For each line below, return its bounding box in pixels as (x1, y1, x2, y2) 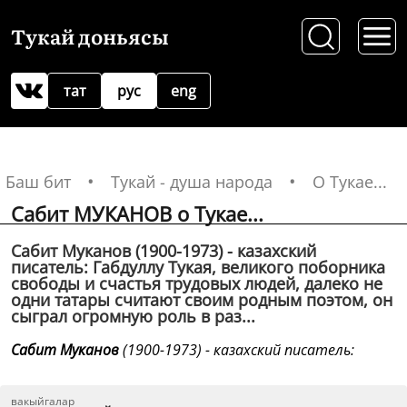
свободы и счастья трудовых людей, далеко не (11, 273, 382, 294)
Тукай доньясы (11, 21, 169, 51)
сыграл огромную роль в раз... (11, 305, 255, 327)
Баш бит (5, 171, 71, 193)
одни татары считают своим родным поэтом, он (11, 289, 392, 311)
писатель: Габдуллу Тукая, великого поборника (11, 256, 385, 278)
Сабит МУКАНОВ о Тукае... (11, 200, 263, 227)
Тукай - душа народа (111, 171, 273, 193)
